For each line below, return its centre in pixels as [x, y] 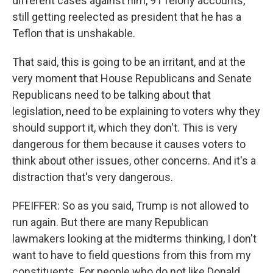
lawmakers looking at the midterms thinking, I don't [134, 239]
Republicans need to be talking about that [112, 95]
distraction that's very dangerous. [93, 177]
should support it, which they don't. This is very [125, 128]
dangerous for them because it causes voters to [129, 144]
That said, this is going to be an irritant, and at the [129, 62]
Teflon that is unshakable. [74, 33]
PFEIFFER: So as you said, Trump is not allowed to [130, 206]
